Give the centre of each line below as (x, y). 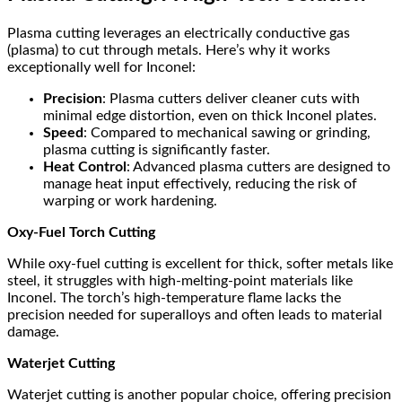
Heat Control (85, 167)
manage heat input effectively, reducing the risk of (200, 184)
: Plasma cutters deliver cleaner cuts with (231, 99)
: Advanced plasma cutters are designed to (258, 167)
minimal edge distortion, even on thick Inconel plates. (210, 116)
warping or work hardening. (130, 201)
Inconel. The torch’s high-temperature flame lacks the (174, 298)
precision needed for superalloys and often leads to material (195, 315)
